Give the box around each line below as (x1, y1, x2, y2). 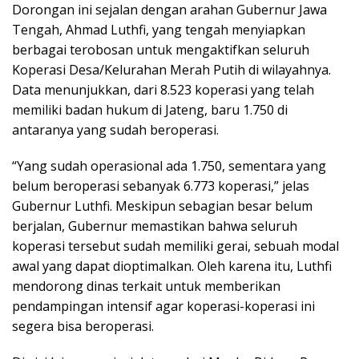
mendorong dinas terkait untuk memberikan (12, 277, 280, 296)
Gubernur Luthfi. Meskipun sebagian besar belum (12, 197, 313, 216)
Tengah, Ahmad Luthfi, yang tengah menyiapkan (12, 21, 305, 39)
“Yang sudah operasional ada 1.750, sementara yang (12, 157, 326, 175)
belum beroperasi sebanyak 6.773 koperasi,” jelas (12, 177, 309, 196)
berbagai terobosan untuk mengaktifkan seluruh (12, 41, 309, 59)
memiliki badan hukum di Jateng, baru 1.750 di (12, 101, 288, 119)
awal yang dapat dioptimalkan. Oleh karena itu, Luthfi (12, 257, 332, 276)
